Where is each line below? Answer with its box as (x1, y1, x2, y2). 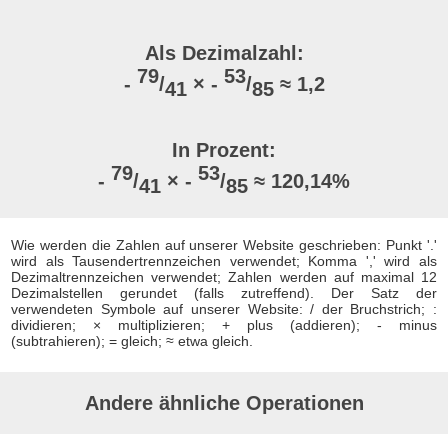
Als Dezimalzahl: (144, 41, 304, 64)
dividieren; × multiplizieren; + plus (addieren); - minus (11, 317, 437, 334)
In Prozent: (172, 139, 276, 162)
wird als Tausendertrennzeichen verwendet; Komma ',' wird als (11, 253, 437, 270)
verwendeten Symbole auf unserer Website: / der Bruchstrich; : (11, 301, 437, 318)
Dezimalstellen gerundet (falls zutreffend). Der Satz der (11, 285, 437, 302)
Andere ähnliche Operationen (84, 391, 364, 414)
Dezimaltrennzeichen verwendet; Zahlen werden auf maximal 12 (11, 269, 437, 286)
